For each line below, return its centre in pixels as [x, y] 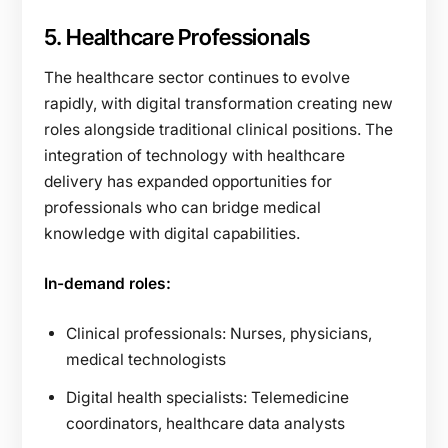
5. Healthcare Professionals [177, 36]
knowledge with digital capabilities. [172, 233]
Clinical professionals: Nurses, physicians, [219, 333]
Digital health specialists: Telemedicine [207, 397]
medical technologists [146, 359]
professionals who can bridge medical [182, 207]
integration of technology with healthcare [194, 155]
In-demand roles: [107, 283]
